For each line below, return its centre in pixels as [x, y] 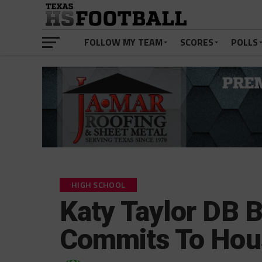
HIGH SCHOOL [99, 185]
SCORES [197, 42]
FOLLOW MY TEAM [123, 42]
